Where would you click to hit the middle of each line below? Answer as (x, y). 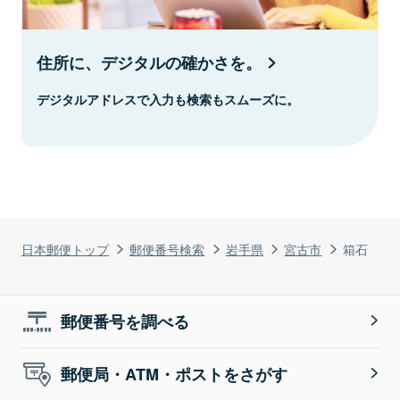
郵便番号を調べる (125, 321)
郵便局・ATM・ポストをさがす (175, 374)
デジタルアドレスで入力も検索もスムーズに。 (168, 99)
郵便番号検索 (167, 248)
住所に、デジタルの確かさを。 (149, 62)
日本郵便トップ (65, 248)
